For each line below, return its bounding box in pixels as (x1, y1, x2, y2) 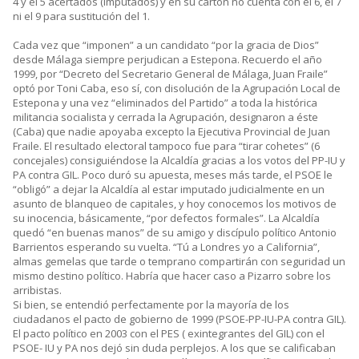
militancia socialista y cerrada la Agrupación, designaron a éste (13, 110, 318, 125)
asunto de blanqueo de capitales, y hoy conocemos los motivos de (13, 196, 337, 212)
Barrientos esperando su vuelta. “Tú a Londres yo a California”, (13, 240, 320, 255)
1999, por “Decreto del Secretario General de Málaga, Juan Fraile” (13, 67, 328, 82)
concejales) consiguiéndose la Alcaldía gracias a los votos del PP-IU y (13, 153, 345, 168)
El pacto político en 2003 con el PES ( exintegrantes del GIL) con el (13, 326, 325, 341)
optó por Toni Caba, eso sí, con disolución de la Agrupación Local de (13, 81, 341, 96)
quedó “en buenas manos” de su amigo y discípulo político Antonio (13, 225, 337, 240)
